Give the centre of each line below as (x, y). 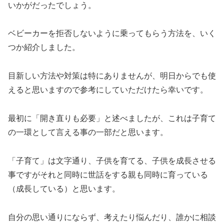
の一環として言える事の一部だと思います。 (88, 132)
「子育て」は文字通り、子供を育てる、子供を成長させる (112, 160)
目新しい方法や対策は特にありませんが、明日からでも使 (112, 76)
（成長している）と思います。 (64, 188)
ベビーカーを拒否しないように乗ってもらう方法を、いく (112, 33)
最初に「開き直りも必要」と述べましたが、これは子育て (112, 118)
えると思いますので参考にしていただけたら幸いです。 (108, 90)
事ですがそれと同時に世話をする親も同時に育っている (108, 174)
